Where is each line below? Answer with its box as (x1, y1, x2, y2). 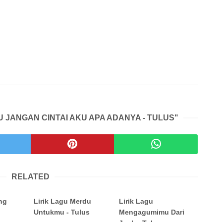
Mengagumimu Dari (119, 208, 185, 217)
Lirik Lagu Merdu (34, 197, 92, 206)
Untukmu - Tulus (34, 208, 90, 217)
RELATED (11, 172, 50, 181)
